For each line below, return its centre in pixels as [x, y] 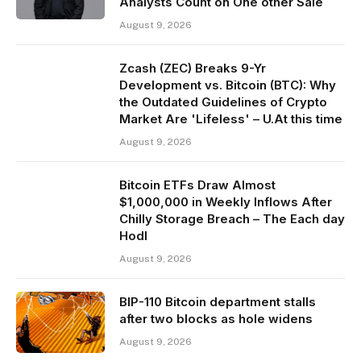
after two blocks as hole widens [216, 318]
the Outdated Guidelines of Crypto [223, 102]
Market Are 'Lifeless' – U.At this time [231, 118]
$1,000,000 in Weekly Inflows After [226, 201]
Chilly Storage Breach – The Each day [232, 218]
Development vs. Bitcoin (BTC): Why [228, 85]
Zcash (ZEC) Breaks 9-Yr [193, 68]
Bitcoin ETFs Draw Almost [197, 185]
